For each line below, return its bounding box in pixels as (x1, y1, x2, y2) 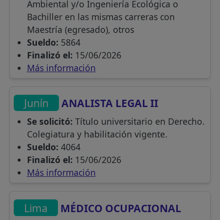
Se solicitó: (27, 115, 73, 128)
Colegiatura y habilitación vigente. (27, 128, 167, 140)
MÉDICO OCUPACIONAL (58, 200, 182, 215)
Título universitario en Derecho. (72, 115, 205, 128)
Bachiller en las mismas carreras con (27, 10, 175, 23)
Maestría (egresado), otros (27, 23, 134, 35)
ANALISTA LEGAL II (59, 96, 159, 110)
